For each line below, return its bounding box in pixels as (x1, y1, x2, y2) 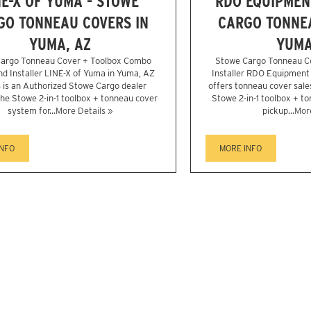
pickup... (262, 106, 294, 117)
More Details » (55, 106, 112, 117)
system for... (7, 106, 56, 117)
